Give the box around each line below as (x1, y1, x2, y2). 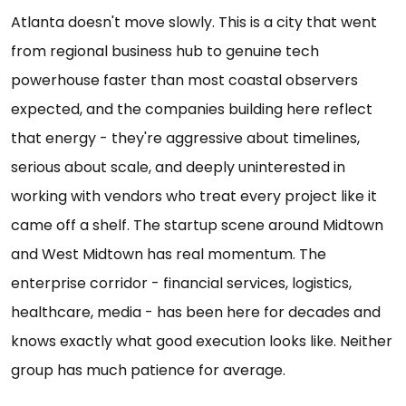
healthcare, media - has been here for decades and (11, 301, 381, 323)
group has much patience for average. (11, 359, 285, 381)
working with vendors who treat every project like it (11, 185, 377, 207)
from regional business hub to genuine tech (11, 40, 319, 62)
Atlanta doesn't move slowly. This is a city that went (11, 11, 377, 33)
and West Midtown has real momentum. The (11, 243, 326, 265)
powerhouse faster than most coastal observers (11, 69, 358, 91)
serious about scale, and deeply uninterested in (11, 156, 345, 178)
